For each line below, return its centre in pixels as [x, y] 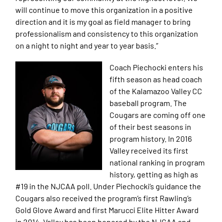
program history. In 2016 [151, 138]
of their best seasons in [151, 126]
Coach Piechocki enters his [157, 67]
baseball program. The [148, 103]
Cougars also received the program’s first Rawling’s [104, 198]
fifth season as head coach [156, 79]
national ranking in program [157, 162]
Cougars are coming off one [158, 114]
